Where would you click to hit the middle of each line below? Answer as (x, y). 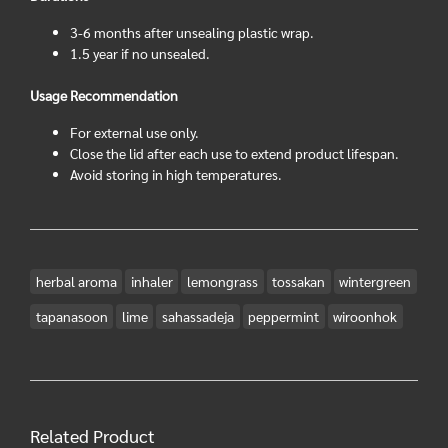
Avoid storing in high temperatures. (176, 174)
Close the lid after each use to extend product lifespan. (234, 153)
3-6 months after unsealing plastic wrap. (192, 32)
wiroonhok (365, 316)
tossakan (299, 281)
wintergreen (375, 281)
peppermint (284, 316)
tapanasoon (71, 316)
